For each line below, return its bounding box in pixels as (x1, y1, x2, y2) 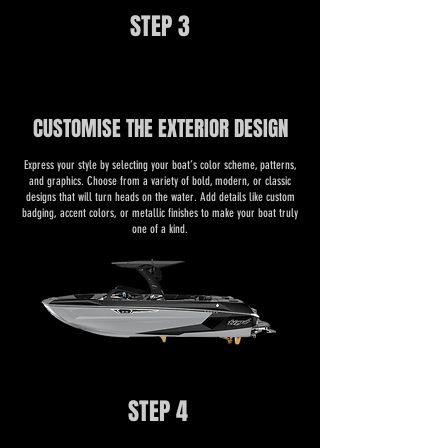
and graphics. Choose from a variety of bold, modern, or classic (29, 174, 291, 188)
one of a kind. (132, 222, 188, 236)
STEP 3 (130, 9, 190, 44)
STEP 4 (128, 394, 188, 429)
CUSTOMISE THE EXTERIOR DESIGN (32, 113, 288, 144)
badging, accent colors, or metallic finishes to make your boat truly (22, 206, 298, 220)
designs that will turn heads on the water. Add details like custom (25, 190, 295, 204)
